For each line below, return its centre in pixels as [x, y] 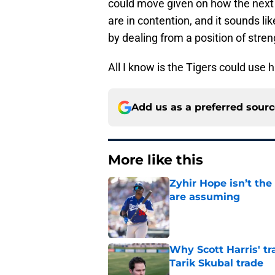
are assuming [205, 197]
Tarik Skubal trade [216, 263]
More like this [156, 160]
